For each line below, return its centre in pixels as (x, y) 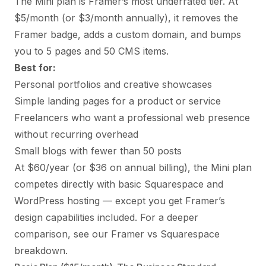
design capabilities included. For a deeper (106, 217)
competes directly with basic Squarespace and (119, 184)
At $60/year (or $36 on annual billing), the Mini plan (133, 167)
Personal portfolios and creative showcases (113, 84)
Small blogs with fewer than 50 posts (98, 151)
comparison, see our (63, 234)
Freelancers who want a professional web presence (132, 117)
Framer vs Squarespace (165, 234)
